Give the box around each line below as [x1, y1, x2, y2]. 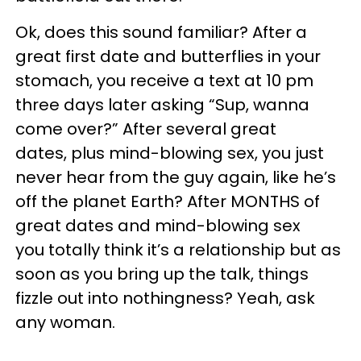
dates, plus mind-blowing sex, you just [15, 142, 324, 164]
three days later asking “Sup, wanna [15, 93, 309, 116]
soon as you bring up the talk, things [15, 263, 309, 285]
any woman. [15, 311, 115, 334]
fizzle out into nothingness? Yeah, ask [15, 287, 315, 309]
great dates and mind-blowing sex [15, 214, 301, 237]
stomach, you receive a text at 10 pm [15, 69, 313, 92]
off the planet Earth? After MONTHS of [15, 190, 320, 213]
